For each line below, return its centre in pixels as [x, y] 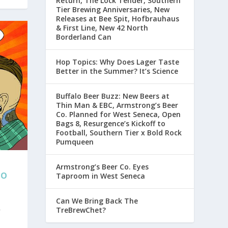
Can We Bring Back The [97, 201]
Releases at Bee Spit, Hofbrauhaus [118, 18]
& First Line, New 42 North [102, 27]
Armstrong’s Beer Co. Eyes [103, 166]
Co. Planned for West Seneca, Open [119, 114]
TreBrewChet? [81, 210]
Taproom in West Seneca [101, 176]
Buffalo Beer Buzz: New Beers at [113, 96]
